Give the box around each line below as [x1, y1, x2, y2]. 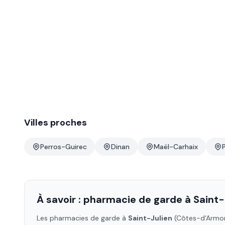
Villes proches [24, 117, 87, 129]
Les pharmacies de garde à [37, 213, 128, 222]
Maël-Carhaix [154, 142, 198, 151]
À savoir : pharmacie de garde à [37, 193, 193, 206]
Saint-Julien [128, 213, 172, 222]
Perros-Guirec [40, 142, 87, 151]
